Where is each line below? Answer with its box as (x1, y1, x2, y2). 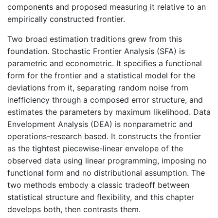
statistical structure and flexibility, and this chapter (7, 192, 194, 202)
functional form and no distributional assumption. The (7, 168, 205, 178)
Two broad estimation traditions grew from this (7, 34, 182, 44)
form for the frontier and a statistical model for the (7, 71, 195, 80)
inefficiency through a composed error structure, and (7, 95, 203, 105)
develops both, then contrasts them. (7, 204, 141, 214)
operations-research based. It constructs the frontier (7, 131, 201, 141)
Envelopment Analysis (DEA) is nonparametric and (7, 119, 193, 129)
